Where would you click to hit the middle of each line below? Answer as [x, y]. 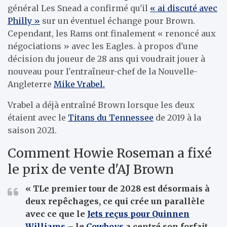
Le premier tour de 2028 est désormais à [124, 188]
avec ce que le [56, 214]
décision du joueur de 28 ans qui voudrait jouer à [106, 59]
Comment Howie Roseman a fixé [110, 153]
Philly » [24, 21]
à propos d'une [167, 46]
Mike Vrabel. [79, 84]
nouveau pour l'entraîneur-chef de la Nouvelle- [103, 71]
